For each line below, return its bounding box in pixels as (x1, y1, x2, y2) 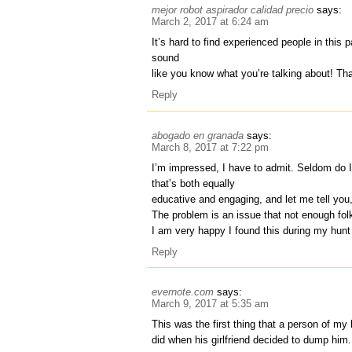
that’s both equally (152, 177, 236, 189)
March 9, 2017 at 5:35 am (152, 298, 269, 310)
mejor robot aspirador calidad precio (152, 4, 314, 16)
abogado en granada (152, 129, 244, 141)
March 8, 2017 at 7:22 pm (152, 141, 269, 153)
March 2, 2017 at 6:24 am (152, 16, 269, 28)
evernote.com (152, 286, 214, 299)
